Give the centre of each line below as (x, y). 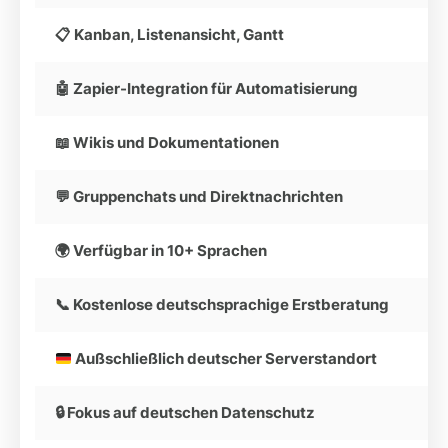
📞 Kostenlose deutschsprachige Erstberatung (222, 304)
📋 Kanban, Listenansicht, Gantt (169, 34)
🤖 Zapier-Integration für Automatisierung (206, 88)
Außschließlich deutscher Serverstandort (225, 358)
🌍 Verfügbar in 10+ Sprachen (161, 250)
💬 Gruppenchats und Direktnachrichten (199, 196)
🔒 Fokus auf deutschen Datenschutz (185, 412)
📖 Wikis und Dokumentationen (167, 142)
